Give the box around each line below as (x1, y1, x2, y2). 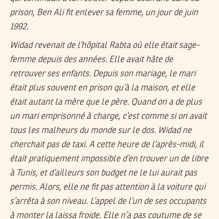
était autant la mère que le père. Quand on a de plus (10, 98, 202, 107)
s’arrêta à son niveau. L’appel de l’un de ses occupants (10, 197, 206, 206)
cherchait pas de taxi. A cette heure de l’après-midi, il (10, 140, 204, 150)
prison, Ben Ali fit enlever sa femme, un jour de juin (10, 8, 198, 17)
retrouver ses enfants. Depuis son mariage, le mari (10, 69, 196, 79)
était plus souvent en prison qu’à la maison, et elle (10, 84, 195, 93)
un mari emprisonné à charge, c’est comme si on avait (10, 112, 207, 121)
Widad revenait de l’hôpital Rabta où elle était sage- (10, 41, 199, 50)
